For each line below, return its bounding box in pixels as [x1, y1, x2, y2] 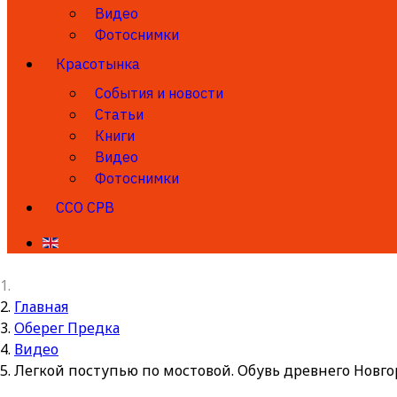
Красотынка [56, 55, 140, 73]
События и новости [95, 84, 223, 102]
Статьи [95, 105, 144, 123]
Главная [14, 297, 68, 316]
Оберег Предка [14, 318, 120, 338]
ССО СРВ [56, 198, 114, 216]
